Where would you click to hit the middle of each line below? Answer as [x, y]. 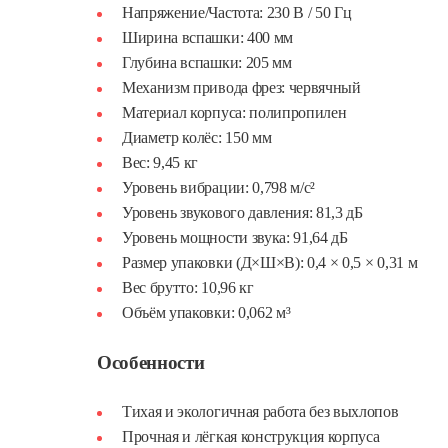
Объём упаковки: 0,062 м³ [206, 312]
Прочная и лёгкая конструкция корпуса [251, 436]
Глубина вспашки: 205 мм [207, 62]
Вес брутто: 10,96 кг [188, 287]
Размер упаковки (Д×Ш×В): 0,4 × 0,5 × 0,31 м [270, 262]
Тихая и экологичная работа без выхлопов [260, 411]
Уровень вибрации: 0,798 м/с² [219, 187]
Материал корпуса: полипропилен [234, 112]
